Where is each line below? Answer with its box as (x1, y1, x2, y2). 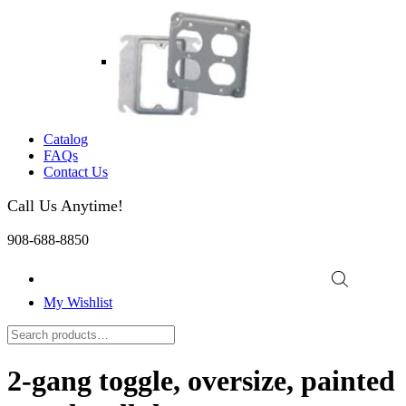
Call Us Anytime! (7, 196, 123, 215)
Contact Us (43, 163, 108, 179)
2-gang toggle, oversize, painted (7, 363, 395, 397)
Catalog (43, 130, 88, 147)
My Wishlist (43, 295, 112, 311)
